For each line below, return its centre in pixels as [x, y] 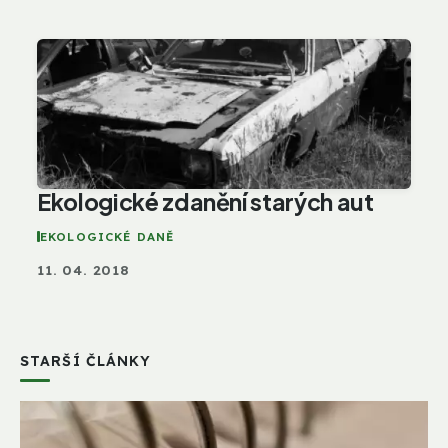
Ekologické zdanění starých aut [205, 201]
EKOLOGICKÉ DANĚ [107, 236]
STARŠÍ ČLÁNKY [86, 360]
